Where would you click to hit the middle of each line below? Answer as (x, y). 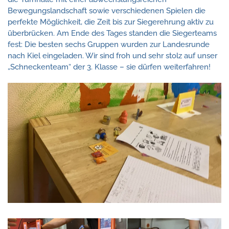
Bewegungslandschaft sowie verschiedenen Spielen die (107, 11)
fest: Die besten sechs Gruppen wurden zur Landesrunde (109, 44)
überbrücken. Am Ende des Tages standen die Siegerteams (112, 33)
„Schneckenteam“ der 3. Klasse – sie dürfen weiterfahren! (109, 67)
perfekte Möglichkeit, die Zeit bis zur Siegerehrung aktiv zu (111, 22)
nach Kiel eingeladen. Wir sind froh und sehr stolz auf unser (112, 56)
